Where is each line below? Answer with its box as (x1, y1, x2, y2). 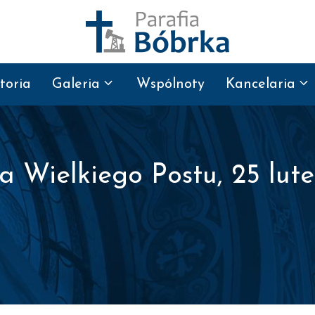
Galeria (52, 77, 100, 91)
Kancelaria (226, 77, 295, 91)
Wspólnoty (136, 77, 205, 91)
